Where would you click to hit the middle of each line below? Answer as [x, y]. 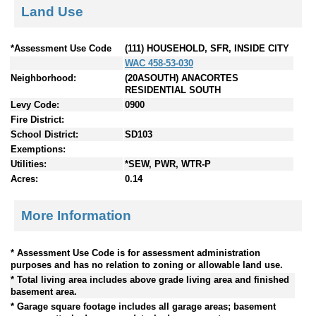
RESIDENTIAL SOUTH [173, 90]
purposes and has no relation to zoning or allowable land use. [147, 265]
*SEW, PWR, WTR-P [168, 164]
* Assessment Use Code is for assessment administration [135, 253]
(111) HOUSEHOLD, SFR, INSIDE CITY [207, 49]
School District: [44, 135]
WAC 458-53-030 [159, 63]
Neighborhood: [43, 78]
